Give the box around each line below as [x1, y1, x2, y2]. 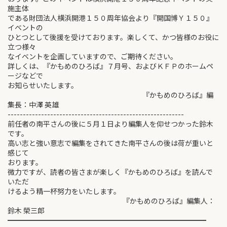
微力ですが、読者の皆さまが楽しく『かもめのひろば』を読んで [8, 167, 213, 177]
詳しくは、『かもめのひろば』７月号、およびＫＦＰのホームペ [8, 61, 213, 71]
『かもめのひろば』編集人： [8, 196, 215, 206]
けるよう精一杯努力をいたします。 [8, 186, 121, 196]
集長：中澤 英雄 [8, 99, 59, 109]
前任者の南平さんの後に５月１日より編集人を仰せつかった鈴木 [8, 119, 213, 129]
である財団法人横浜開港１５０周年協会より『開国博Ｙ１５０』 [8, 13, 213, 23]
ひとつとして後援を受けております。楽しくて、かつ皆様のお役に [8, 32, 219, 42]
